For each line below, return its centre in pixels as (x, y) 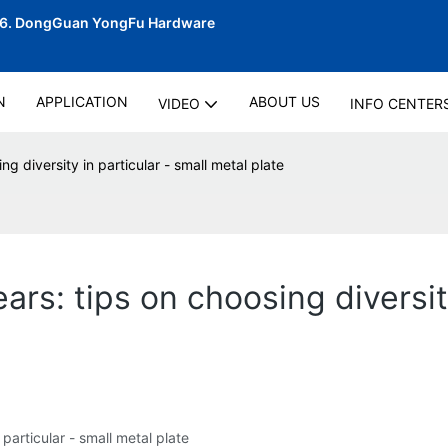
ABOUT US (284, 101)
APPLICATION (81, 101)
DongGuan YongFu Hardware (116, 22)
